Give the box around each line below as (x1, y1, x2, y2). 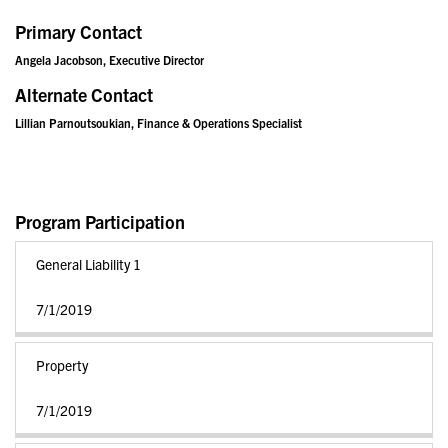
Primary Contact (15, 20, 142, 43)
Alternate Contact (15, 83, 153, 106)
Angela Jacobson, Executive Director (15, 52, 204, 67)
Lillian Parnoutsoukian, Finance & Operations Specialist (15, 115, 302, 130)
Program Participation (15, 210, 185, 233)
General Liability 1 (36, 255, 141, 273)
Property (36, 356, 88, 374)
